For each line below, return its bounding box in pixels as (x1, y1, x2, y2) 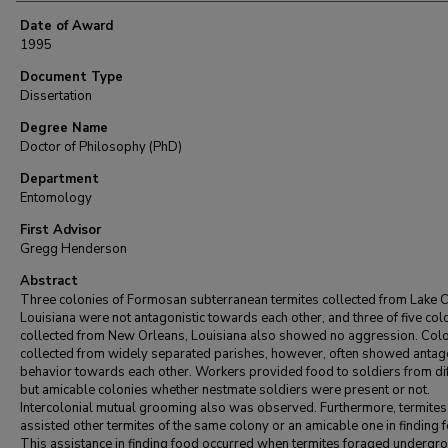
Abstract (20, 272, 78, 290)
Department (20, 170, 99, 188)
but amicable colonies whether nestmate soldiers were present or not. (20, 381, 430, 399)
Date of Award (20, 17, 113, 35)
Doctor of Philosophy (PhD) (20, 138, 182, 156)
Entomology (20, 189, 92, 207)
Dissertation (20, 87, 92, 105)
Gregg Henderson (20, 240, 127, 258)
